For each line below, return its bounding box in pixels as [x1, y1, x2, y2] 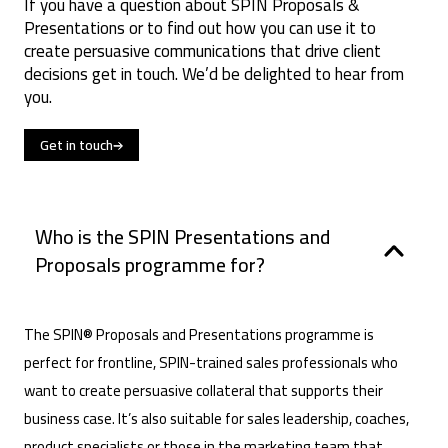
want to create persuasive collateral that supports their [24, 376, 383, 406]
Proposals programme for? [34, 245, 265, 283]
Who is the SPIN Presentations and [34, 217, 330, 255]
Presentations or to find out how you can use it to [24, 12, 376, 45]
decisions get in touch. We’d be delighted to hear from [24, 58, 404, 91]
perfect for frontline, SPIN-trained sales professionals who [24, 348, 398, 378]
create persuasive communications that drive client [24, 35, 381, 68]
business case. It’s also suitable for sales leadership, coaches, [24, 404, 409, 434]
